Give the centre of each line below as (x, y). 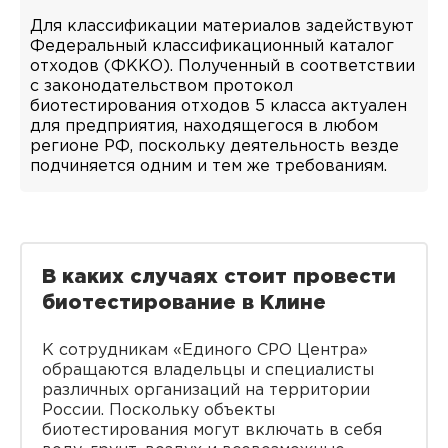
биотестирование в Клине (184, 302)
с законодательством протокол (161, 86)
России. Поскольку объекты (158, 410)
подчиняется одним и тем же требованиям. (208, 166)
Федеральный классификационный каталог (212, 46)
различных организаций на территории (206, 390)
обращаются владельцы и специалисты (208, 370)
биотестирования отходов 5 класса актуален (218, 106)
